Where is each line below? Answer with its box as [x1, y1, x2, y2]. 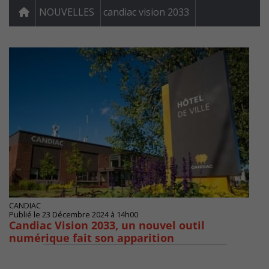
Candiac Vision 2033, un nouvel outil [9, 218, 205, 233]
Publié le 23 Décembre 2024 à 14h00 [9, 210, 138, 220]
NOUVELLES [39, 5, 94, 19]
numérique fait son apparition [9, 231, 174, 246]
